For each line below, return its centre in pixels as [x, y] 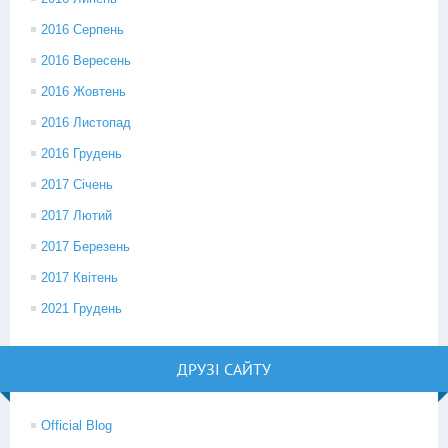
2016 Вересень [86, 60]
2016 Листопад [86, 122]
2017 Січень [77, 184]
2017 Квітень [79, 277]
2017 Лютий [76, 215]
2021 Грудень [81, 308]
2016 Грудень [81, 153]
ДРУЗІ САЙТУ [224, 369]
